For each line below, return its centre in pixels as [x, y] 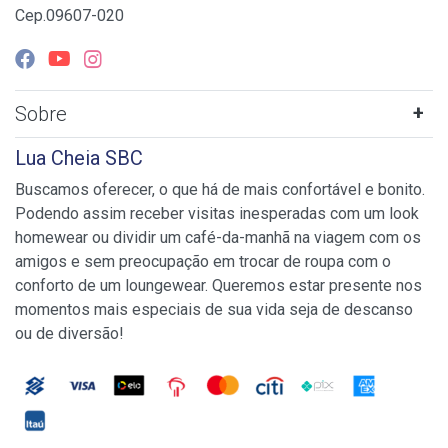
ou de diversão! [69, 334]
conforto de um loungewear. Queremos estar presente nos [218, 286]
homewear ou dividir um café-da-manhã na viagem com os [218, 238]
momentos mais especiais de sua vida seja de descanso [214, 310]
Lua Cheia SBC [79, 158]
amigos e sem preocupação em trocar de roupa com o [203, 262]
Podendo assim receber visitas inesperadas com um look [217, 214]
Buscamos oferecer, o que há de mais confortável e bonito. [220, 190]
